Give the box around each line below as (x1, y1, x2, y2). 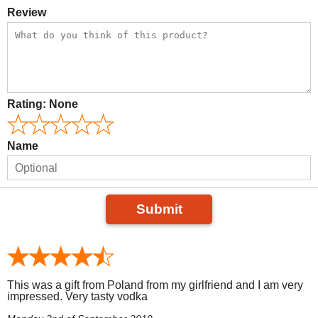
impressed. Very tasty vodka (7, 290, 148, 303)
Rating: (7, 98, 49, 111)
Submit (136, 202, 182, 217)
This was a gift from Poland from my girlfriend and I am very (7, 279, 303, 292)
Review (7, 6, 46, 19)
